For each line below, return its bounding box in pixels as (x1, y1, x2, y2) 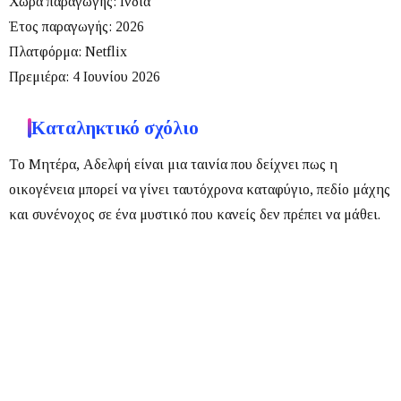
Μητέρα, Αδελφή (29, 156, 131, 172)
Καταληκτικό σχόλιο (31, 116, 200, 139)
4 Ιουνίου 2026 (69, 68, 160, 84)
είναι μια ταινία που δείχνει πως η (131, 156, 337, 172)
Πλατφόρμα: (9, 43, 81, 59)
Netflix (81, 43, 127, 59)
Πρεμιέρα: (9, 68, 69, 84)
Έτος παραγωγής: (9, 18, 112, 34)
